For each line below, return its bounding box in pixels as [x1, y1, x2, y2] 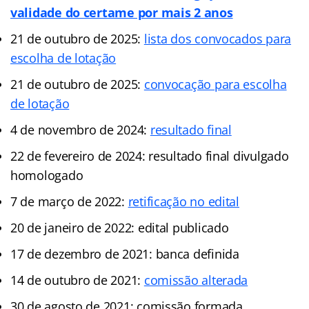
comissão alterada [143, 271, 248, 288]
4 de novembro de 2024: [10, 121, 150, 138]
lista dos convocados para [143, 30, 292, 47]
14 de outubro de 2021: [10, 271, 144, 288]
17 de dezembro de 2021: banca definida [10, 245, 239, 262]
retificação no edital [128, 192, 239, 210]
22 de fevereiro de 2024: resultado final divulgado [10, 147, 289, 164]
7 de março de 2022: [10, 192, 128, 210]
